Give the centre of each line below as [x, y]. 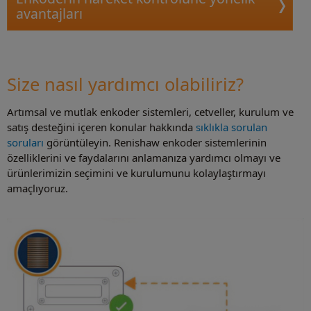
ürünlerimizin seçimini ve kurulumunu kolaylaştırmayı [136, 173]
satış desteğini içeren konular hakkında [101, 127]
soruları [25, 143]
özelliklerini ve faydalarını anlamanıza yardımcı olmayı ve [144, 158]
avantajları [49, 13]
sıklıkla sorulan [232, 127]
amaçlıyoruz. [37, 188]
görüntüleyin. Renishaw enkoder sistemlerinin [155, 143]
